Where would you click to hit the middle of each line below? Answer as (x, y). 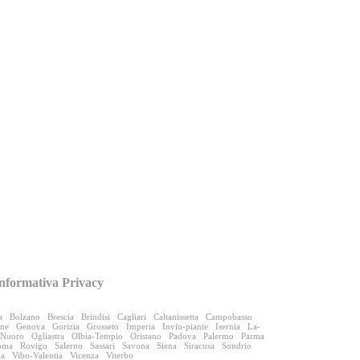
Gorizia (65, 326)
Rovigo (34, 345)
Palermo (218, 335)
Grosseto (102, 326)
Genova (30, 326)
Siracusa (200, 345)
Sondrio (237, 345)
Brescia (60, 316)
